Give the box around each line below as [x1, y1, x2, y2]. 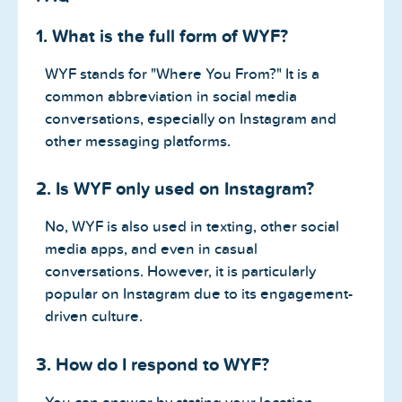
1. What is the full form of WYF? [36, 25, 288, 46]
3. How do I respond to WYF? [36, 354, 269, 374]
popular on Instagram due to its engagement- [45, 285, 353, 303]
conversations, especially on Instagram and [45, 109, 336, 127]
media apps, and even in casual [45, 240, 258, 258]
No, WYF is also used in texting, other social [45, 218, 339, 236]
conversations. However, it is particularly [45, 263, 316, 281]
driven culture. [45, 308, 143, 326]
